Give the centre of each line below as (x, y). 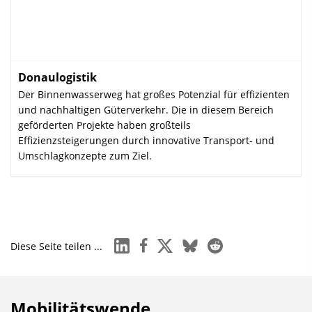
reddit (221, 243)
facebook (156, 243)
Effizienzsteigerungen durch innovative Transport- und (146, 140)
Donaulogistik (57, 77)
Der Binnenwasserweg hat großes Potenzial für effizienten (154, 94)
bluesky (200, 243)
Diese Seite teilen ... (56, 246)
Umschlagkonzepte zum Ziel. (85, 156)
